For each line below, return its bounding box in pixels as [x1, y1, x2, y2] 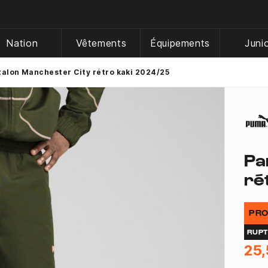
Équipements [150, 37, 211, 49]
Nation [6, 37, 38, 49]
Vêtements [75, 37, 127, 49]
